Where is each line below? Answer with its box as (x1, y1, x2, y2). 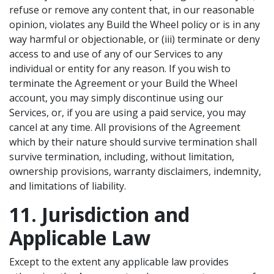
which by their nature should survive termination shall (9, 135, 257, 149)
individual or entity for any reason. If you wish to (9, 62, 231, 75)
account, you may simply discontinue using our (9, 91, 223, 105)
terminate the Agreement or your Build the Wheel (9, 76, 237, 90)
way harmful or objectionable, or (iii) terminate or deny (9, 32, 260, 46)
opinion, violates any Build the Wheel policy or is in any (9, 18, 260, 31)
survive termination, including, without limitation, (9, 150, 234, 163)
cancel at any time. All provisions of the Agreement (9, 120, 240, 134)
